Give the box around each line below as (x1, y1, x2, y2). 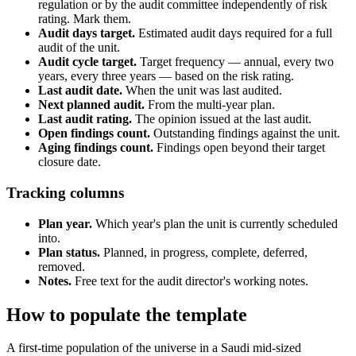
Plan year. (38, 216, 92, 230)
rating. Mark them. (38, 12, 131, 26)
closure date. (38, 155, 101, 169)
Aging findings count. (38, 141, 153, 155)
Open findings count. (38, 126, 150, 141)
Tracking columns (6, 184, 124, 201)
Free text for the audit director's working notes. (72, 273, 308, 288)
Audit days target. (38, 26, 135, 41)
